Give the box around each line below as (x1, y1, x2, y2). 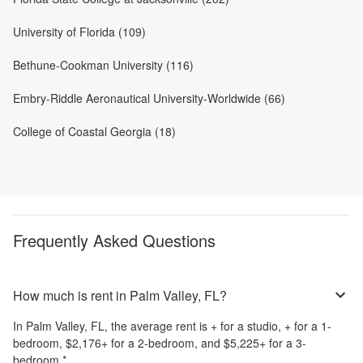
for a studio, (217, 318, 284, 335)
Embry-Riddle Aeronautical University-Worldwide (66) (13, 90, 285, 107)
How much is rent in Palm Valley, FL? (13, 285, 227, 305)
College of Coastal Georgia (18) (13, 123, 176, 140)
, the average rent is (105, 318, 211, 335)
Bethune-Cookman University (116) (13, 57, 194, 74)
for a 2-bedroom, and (108, 335, 224, 352)
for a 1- (291, 318, 331, 335)
